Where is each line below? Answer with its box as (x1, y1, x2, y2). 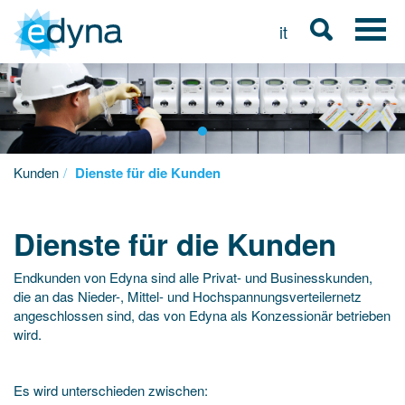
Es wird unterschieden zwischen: (14, 381, 208, 400)
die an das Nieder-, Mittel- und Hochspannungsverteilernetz (14, 287, 362, 306)
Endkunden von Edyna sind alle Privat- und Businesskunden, (14, 268, 372, 287)
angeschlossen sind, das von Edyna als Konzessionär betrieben (14, 306, 391, 325)
